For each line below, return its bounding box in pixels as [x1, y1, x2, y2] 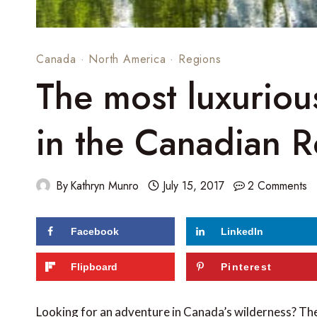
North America [88, 50, 166, 67]
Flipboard [71, 260, 117, 272]
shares [59, 229, 95, 244]
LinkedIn [221, 225, 264, 237]
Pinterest [221, 260, 272, 272]
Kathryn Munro [70, 177, 139, 194]
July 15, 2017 [162, 177, 224, 194]
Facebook [71, 225, 119, 237]
